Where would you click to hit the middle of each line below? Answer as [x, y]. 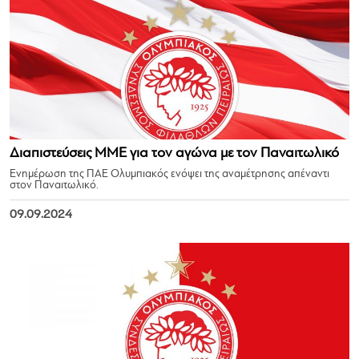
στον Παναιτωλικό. [54, 186]
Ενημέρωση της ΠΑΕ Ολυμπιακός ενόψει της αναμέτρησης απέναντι [169, 174]
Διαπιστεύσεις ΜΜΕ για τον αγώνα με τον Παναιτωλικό [174, 153]
